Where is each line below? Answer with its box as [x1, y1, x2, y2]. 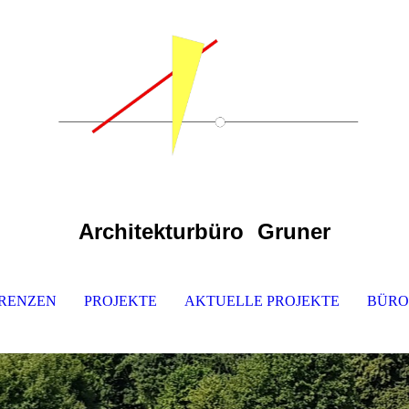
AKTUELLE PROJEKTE [184, 293, 340, 309]
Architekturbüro [79, 219, 244, 244]
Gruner [257, 219, 330, 244]
